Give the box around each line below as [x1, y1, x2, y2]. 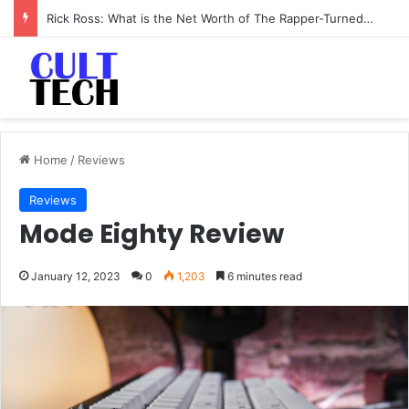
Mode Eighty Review [19, 216, 284, 252]
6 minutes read [225, 269, 302, 283]
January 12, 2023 [31, 269, 121, 283]
